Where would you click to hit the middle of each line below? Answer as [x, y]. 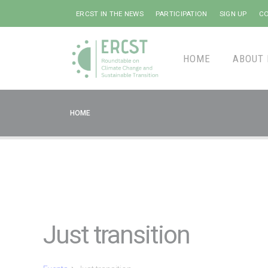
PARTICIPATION [181, 13]
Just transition [116, 235]
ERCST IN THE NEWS [110, 13]
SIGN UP [233, 13]
